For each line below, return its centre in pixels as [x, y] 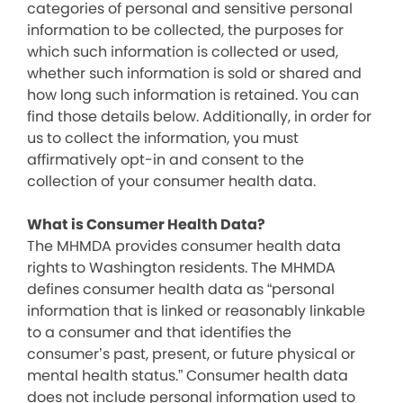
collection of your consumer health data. [171, 181]
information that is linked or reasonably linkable [196, 311]
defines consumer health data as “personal [181, 289]
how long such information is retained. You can [193, 95]
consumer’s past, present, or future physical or [191, 354]
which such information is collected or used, [183, 52]
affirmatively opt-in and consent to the [166, 160]
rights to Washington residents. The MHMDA [181, 268]
